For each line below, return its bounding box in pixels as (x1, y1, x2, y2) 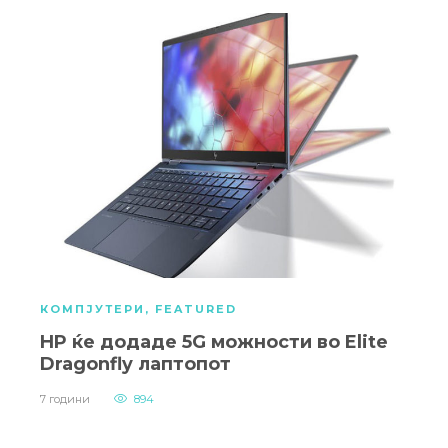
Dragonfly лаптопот (40, 352, 231, 375)
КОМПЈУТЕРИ (40, 301, 145, 316)
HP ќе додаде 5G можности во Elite (40, 330, 388, 353)
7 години (40, 391, 90, 406)
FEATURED (155, 301, 237, 316)
